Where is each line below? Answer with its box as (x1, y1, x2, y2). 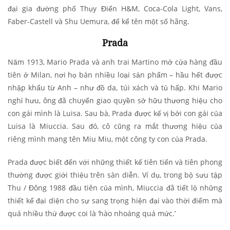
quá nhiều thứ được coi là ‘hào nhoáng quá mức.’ (8, 208, 176, 219)
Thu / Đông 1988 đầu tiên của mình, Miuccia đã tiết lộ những (8, 183, 222, 193)
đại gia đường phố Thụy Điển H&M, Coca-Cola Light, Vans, (8, 4, 222, 14)
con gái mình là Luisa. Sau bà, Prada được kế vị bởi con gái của (8, 108, 222, 119)
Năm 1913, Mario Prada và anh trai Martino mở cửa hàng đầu (8, 57, 222, 67)
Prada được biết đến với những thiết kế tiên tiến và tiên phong (8, 157, 222, 167)
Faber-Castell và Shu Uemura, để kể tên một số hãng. (8, 16, 189, 27)
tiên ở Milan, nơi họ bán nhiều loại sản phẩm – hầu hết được (8, 70, 222, 80)
